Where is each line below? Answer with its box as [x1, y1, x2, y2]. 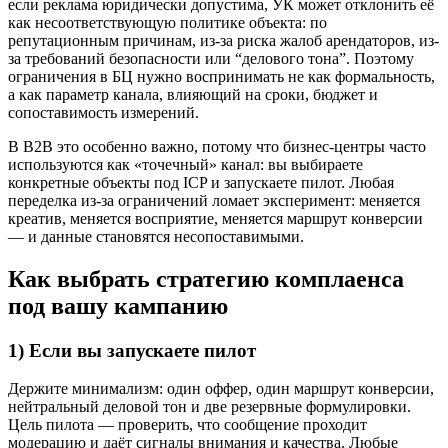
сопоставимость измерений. [8, 103, 199, 121]
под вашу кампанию [8, 292, 228, 319]
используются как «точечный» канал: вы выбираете [8, 155, 363, 173]
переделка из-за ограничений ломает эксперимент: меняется [8, 191, 420, 209]
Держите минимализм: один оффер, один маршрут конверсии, [8, 380, 434, 398]
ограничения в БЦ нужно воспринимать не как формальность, [8, 67, 435, 85]
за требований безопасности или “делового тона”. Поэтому [8, 49, 414, 67]
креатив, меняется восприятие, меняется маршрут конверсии [8, 209, 423, 227]
